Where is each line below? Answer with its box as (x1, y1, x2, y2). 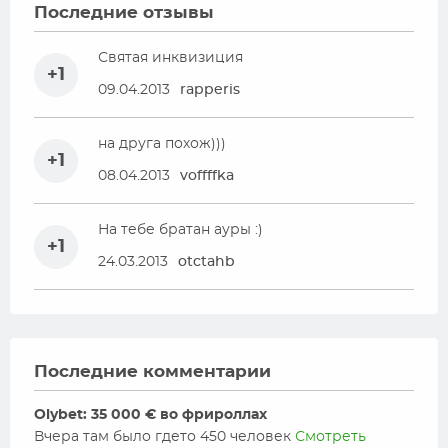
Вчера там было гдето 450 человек (34, 430, 295, 444)
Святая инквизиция (98, 51, 243, 65)
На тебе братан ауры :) (98, 223, 263, 237)
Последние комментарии (34, 363, 271, 380)
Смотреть (295, 430, 366, 444)
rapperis (180, 83, 240, 97)
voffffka (180, 169, 234, 183)
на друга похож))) (98, 137, 226, 151)
